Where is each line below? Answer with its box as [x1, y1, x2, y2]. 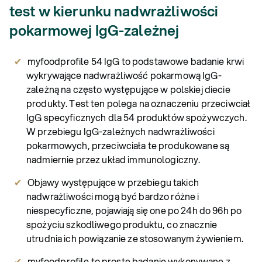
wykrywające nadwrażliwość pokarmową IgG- [26, 68, 222, 82]
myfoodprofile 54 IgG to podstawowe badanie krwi [27, 54, 244, 68]
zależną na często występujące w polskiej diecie [26, 82, 230, 96]
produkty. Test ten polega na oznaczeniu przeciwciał [26, 96, 251, 110]
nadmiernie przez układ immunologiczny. [26, 152, 201, 166]
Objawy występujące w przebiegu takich [27, 175, 199, 189]
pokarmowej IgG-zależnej [9, 20, 182, 40]
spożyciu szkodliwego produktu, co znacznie [26, 217, 217, 231]
